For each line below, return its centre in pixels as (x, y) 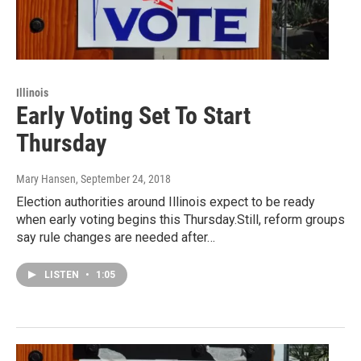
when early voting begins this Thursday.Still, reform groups (180, 220)
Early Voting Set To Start (133, 116)
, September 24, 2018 (123, 179)
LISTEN (63, 275)
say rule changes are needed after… (116, 238)
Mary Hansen (46, 179)
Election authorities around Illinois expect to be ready (166, 202)
